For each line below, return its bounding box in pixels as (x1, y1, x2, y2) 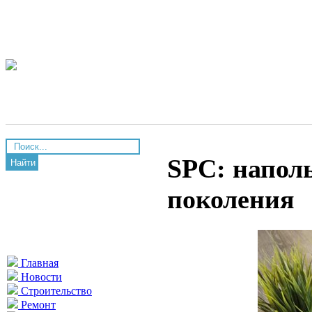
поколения (167, 185, 295, 214)
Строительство (18, 285, 92, 297)
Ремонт (18, 299, 56, 311)
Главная (18, 257, 58, 269)
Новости (18, 271, 62, 283)
